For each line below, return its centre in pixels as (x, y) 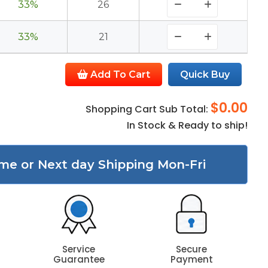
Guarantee (79, 259)
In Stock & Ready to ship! (188, 125)
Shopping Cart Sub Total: (148, 109)
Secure (192, 249)
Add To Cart (119, 74)
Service (79, 249)
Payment (191, 259)
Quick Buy (205, 74)
